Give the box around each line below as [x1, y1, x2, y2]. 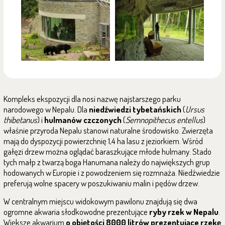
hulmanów [44, 115, 82, 125]
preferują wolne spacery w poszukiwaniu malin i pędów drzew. [4, 178, 199, 188]
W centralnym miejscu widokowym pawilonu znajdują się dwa [4, 196, 197, 206]
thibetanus [4, 115, 37, 125]
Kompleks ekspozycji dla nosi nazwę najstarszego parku [4, 93, 181, 104]
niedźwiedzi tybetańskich [89, 104, 181, 115]
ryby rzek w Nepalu [149, 206, 218, 217]
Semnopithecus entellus [126, 115, 203, 125]
